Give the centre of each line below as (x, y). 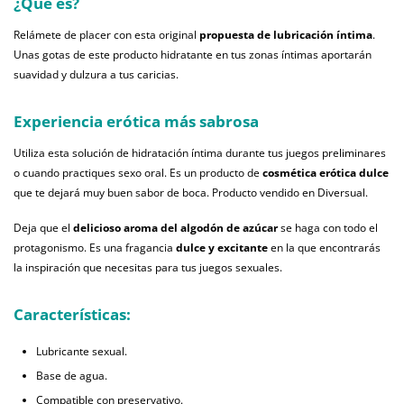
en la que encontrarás (326, 248)
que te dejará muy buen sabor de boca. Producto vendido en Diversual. (191, 193)
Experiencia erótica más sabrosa (136, 122)
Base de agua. (72, 376)
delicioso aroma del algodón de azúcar (177, 228)
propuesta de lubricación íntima (286, 35)
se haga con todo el (329, 228)
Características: (72, 315)
